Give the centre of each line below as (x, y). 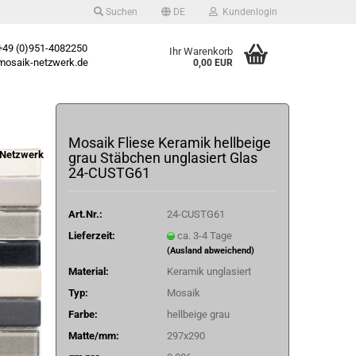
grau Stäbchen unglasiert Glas (163, 158)
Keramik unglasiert (209, 271)
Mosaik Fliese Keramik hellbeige (169, 143)
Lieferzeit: (91, 235)
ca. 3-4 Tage (204, 235)
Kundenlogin (247, 12)
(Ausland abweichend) (210, 250)
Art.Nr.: (85, 214)
